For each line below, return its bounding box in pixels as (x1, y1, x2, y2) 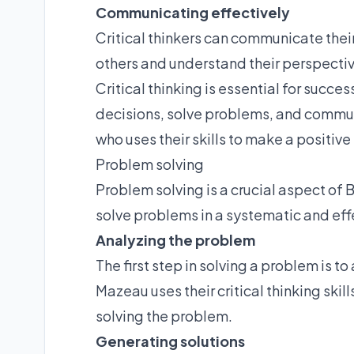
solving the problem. (96, 306, 232, 325)
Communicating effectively (96, 2, 290, 21)
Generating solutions (96, 331, 245, 350)
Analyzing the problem (96, 230, 255, 249)
